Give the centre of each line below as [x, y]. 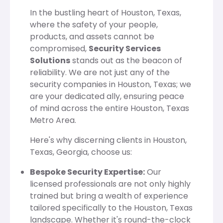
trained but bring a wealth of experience [109, 196]
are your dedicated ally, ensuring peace [107, 96]
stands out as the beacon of [126, 60]
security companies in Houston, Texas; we [111, 84]
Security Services [125, 48]
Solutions [50, 60]
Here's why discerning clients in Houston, [108, 140]
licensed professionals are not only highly [110, 184]
